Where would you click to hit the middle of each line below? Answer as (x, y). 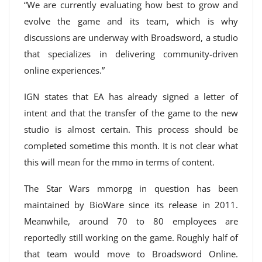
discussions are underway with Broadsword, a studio (131, 37)
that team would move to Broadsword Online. (131, 254)
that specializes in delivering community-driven (131, 54)
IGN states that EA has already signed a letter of (131, 96)
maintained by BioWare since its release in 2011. (131, 205)
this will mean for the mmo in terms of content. (119, 162)
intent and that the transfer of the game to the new (131, 113)
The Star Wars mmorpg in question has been (131, 188)
